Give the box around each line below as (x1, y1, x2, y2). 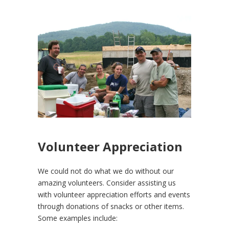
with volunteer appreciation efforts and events (38, 190, 190, 200)
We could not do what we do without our (38, 166, 174, 176)
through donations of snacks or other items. (38, 201, 184, 212)
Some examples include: (38, 213, 118, 223)
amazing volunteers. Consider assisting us (38, 178, 176, 188)
